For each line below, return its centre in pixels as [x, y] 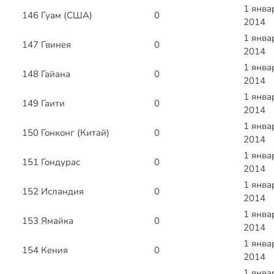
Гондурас [61, 162]
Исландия [62, 192]
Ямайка [57, 221]
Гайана [56, 74]
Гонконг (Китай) [75, 133]
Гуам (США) [67, 16]
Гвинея [56, 45]
